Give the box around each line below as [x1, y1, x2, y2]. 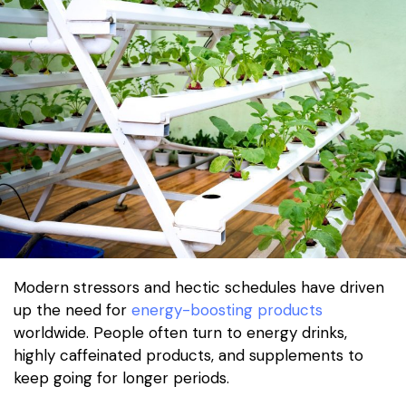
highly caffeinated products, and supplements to [14, 345, 363, 366]
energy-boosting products [131, 300, 323, 321]
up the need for [14, 300, 131, 321]
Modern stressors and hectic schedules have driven [14, 277, 384, 298]
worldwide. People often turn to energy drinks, [14, 323, 347, 343]
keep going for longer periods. [14, 368, 229, 389]
